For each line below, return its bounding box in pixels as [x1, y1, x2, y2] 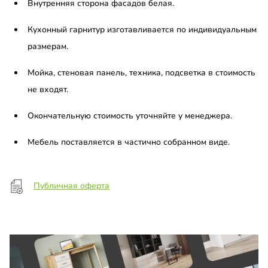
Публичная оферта [33, 180, 109, 192]
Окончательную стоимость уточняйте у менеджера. [28, 110, 232, 122]
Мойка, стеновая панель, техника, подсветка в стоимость [28, 67, 255, 79]
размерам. [28, 41, 68, 53]
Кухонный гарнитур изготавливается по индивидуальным [28, 24, 257, 36]
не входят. [28, 84, 68, 96]
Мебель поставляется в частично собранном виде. [28, 136, 230, 148]
